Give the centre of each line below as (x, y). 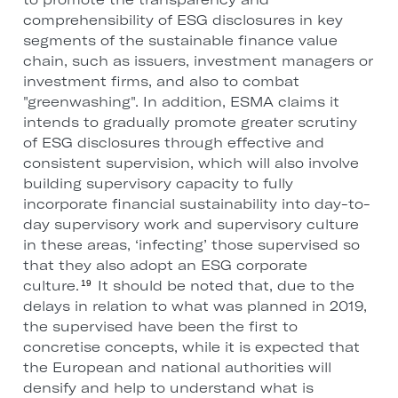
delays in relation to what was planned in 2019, (195, 306)
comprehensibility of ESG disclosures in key (183, 20)
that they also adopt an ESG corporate (165, 266)
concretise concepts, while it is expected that (191, 347)
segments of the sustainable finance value (180, 41)
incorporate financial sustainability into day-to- (196, 204)
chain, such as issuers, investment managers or (198, 61)
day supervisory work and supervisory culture (191, 225)
